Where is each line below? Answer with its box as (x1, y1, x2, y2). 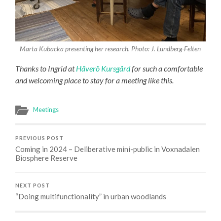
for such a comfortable (130, 64, 203, 74)
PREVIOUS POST (15, 135, 64, 142)
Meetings (33, 106, 59, 114)
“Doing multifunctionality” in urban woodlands (15, 192, 167, 201)
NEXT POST (15, 183, 50, 189)
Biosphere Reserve (15, 153, 78, 163)
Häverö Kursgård (76, 64, 131, 74)
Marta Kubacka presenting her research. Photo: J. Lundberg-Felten (20, 45, 201, 53)
